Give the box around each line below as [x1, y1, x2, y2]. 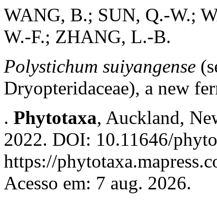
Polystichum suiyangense [4, 56, 196, 77]
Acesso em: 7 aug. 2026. [4, 172, 191, 193]
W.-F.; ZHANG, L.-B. [4, 26, 171, 47]
